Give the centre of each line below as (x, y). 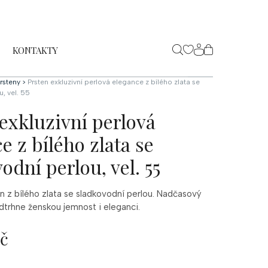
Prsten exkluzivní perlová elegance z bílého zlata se (114, 82)
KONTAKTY (35, 50)
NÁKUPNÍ (229, 58)
